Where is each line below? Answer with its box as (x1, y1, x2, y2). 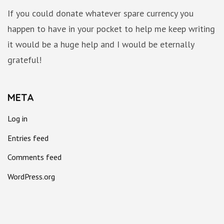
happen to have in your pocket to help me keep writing (7, 23, 215, 35)
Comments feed (7, 152, 61, 162)
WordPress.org (7, 171, 55, 181)
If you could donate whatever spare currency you (7, 7, 193, 19)
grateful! (7, 54, 41, 66)
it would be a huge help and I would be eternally (7, 38, 194, 50)
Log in (7, 113, 27, 124)
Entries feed (7, 132, 48, 143)
